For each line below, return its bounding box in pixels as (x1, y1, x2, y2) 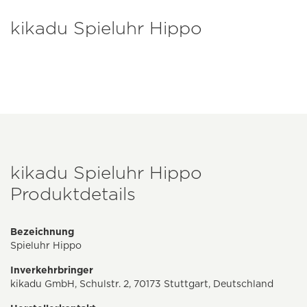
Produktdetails (10, 183, 136, 205)
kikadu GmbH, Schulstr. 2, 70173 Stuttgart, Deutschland (10, 278, 273, 290)
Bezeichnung (10, 226, 74, 238)
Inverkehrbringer (10, 265, 93, 276)
